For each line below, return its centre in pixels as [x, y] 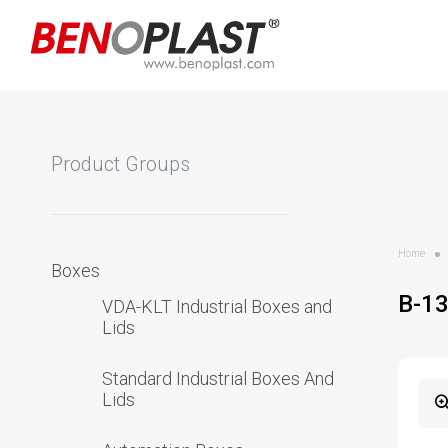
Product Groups [120, 164]
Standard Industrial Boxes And [218, 378]
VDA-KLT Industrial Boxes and [217, 306]
